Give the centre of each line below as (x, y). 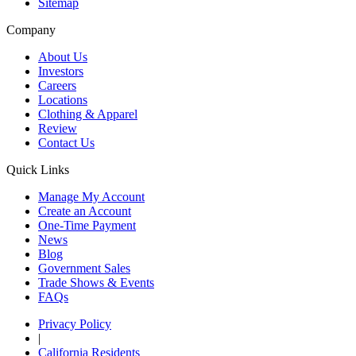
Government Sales (84, 269)
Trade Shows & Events (96, 283)
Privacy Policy (75, 324)
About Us (63, 57)
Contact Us (66, 143)
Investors (61, 72)
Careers (57, 86)
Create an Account (85, 211)
